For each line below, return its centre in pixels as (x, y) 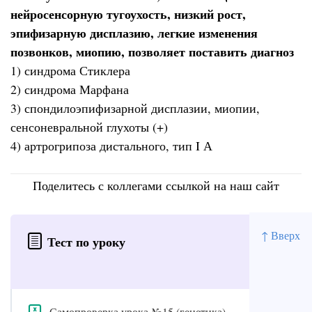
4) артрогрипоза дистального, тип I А (111, 146)
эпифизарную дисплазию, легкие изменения (134, 33)
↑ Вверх (281, 235)
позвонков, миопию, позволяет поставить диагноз (152, 52)
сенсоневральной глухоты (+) (89, 127)
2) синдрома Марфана (70, 89)
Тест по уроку (87, 242)
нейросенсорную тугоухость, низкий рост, (128, 14)
